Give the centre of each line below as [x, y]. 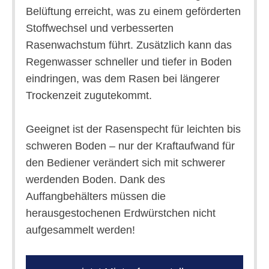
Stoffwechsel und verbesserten [99, 28]
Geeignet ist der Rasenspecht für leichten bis [133, 129]
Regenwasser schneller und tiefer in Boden [128, 62]
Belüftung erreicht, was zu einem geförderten [133, 11]
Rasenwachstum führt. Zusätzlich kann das [128, 45]
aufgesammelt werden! [80, 230]
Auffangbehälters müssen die [95, 196]
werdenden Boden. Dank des [95, 179]
